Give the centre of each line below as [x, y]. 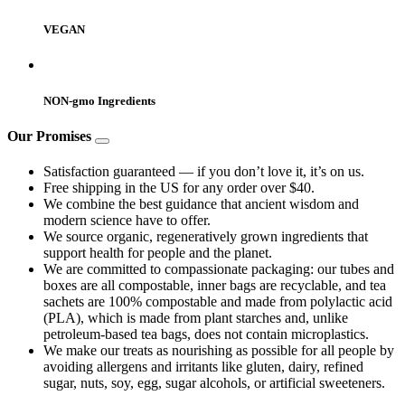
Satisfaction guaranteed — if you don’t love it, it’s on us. [204, 171]
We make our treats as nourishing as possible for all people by [219, 350]
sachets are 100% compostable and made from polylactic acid [218, 301]
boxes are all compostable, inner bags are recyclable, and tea [215, 285]
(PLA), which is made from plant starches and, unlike [196, 317]
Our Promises [51, 136]
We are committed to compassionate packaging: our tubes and [219, 268]
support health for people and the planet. [158, 252]
